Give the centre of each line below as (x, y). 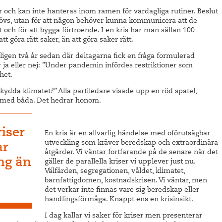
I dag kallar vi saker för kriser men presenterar (123, 216)
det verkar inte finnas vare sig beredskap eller (122, 190)
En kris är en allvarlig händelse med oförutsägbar (127, 134)
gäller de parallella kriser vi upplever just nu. (120, 162)
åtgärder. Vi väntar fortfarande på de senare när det (131, 153)
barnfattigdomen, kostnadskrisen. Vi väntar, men (126, 181)
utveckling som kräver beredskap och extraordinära (131, 143)
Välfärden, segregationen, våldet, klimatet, (114, 171)
